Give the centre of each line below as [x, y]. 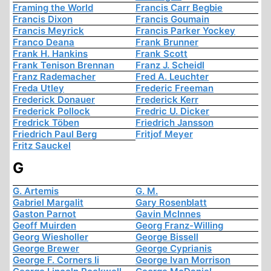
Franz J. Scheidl [170, 65]
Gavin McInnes [168, 214]
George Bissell [167, 237]
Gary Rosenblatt [171, 203]
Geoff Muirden [44, 226]
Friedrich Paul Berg [55, 134]
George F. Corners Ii [56, 260]
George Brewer [46, 249]
